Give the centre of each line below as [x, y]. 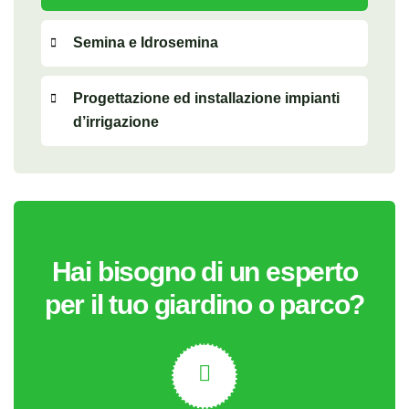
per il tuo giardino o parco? [204, 304]
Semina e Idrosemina [146, 42]
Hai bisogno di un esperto [204, 272]
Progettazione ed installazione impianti [206, 98]
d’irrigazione [116, 122]
